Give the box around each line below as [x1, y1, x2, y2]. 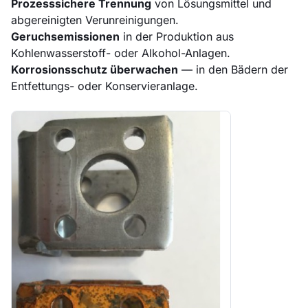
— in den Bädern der [178, 62, 288, 76]
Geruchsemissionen [11, 29, 120, 43]
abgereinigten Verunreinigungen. [11, 12, 179, 27]
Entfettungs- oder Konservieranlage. [11, 78, 198, 93]
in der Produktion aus [120, 29, 234, 43]
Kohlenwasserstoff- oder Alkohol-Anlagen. [11, 45, 230, 60]
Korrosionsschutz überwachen [11, 62, 178, 76]
